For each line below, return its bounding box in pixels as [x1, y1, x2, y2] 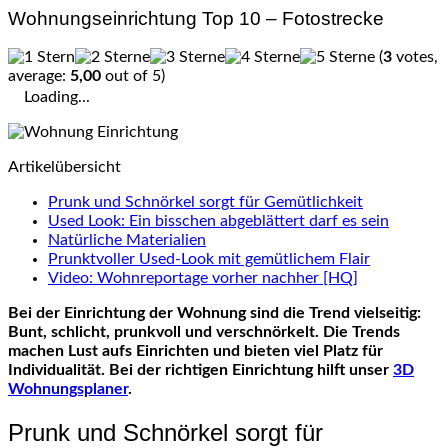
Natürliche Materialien [48, 232, 206, 249]
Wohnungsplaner [8, 381, 128, 398]
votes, [392, 49, 438, 66]
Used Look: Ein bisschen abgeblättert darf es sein [48, 213, 389, 230]
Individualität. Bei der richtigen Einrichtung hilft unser [8, 362, 393, 379]
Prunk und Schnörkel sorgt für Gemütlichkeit [48, 194, 363, 211]
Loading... [24, 89, 90, 106]
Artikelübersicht [8, 159, 121, 176]
